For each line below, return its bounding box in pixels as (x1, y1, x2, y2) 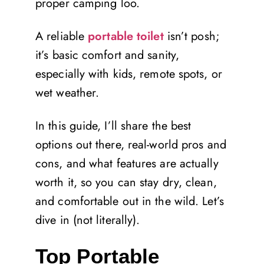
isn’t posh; (163, 28, 220, 45)
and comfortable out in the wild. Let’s (35, 193, 224, 210)
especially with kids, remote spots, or (35, 65, 222, 83)
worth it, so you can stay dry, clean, (35, 174, 217, 192)
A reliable (35, 28, 88, 45)
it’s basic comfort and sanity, (35, 47, 180, 64)
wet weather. (35, 84, 100, 102)
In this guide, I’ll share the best (35, 117, 192, 135)
